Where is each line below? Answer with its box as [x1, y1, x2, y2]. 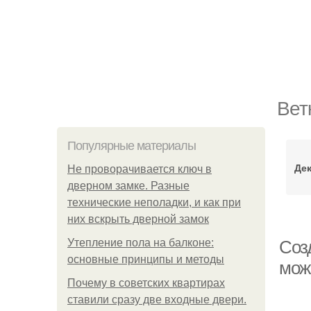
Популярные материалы [67, 139, 196, 153]
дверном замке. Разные [67, 180, 190, 192]
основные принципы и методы [67, 253, 224, 265]
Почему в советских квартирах [67, 277, 225, 289]
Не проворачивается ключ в [67, 163, 212, 175]
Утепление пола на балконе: [67, 237, 214, 249]
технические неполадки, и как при [67, 196, 241, 208]
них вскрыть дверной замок [67, 213, 209, 225]
